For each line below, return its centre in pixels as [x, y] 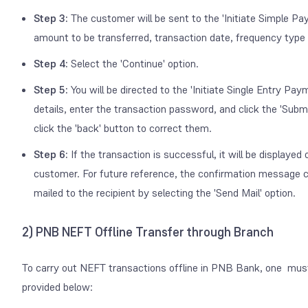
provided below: [57, 287]
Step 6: [51, 154]
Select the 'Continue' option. [135, 63]
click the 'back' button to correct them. [123, 128]
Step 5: [51, 89]
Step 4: [52, 63]
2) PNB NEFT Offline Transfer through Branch [148, 232]
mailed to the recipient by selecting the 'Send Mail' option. [165, 192]
